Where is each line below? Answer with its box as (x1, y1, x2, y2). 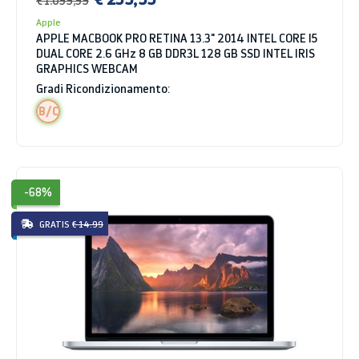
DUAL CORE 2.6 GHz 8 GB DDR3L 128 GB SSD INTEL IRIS (36, 45, 315, 61)
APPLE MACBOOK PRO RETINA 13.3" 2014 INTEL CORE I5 (36, 30, 317, 46)
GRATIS (39, 217, 70, 230)
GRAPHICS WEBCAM (36, 60, 138, 76)
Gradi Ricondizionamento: (36, 80, 170, 96)
